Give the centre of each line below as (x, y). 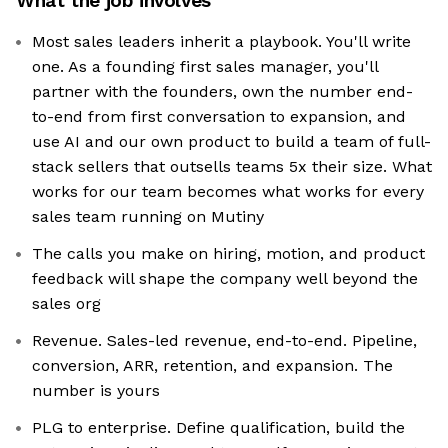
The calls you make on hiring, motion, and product (228, 254)
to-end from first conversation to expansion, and (219, 117)
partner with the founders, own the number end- (222, 92)
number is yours (96, 391)
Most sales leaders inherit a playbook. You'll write (221, 42)
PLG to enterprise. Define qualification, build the (218, 428)
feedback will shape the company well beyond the (225, 279)
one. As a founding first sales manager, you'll (205, 67)
